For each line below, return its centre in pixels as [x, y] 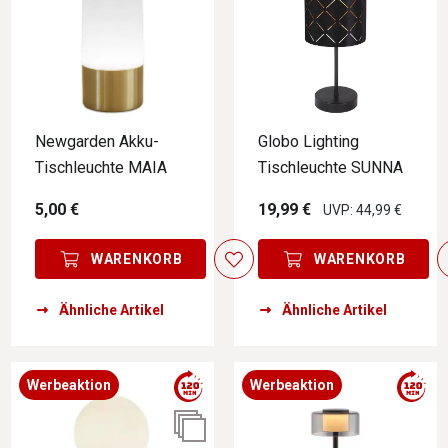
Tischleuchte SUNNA [330, 168]
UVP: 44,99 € [362, 210]
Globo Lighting [308, 142]
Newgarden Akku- [97, 142]
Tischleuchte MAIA [101, 168]
